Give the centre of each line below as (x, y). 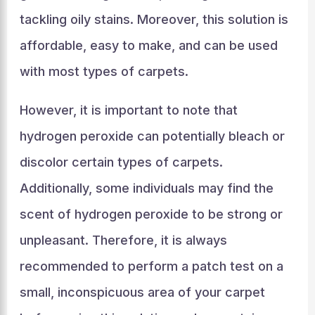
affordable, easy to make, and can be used (148, 45)
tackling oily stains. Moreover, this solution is (154, 19)
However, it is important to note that (128, 110)
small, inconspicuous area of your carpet (142, 292)
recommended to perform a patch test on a (151, 266)
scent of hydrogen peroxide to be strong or (151, 214)
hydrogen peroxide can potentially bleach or (152, 136)
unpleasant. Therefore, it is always (123, 240)
